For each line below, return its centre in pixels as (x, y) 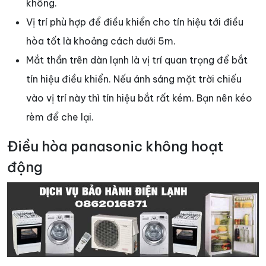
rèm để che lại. (60, 117)
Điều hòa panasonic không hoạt (115, 147)
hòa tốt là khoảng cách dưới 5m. (101, 41)
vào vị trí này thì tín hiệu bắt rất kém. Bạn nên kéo (139, 98)
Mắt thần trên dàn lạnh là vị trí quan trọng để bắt (137, 60)
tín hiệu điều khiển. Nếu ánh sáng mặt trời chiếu (134, 79)
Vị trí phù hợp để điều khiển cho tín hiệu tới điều (135, 22)
